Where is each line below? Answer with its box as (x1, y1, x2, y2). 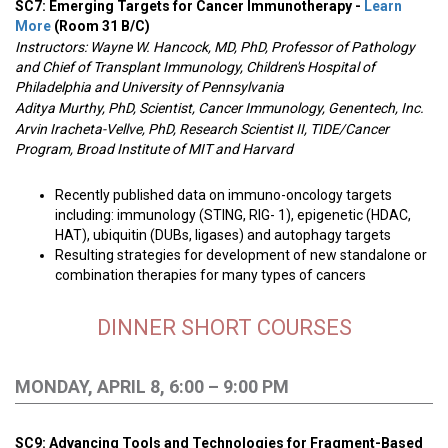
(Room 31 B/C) (51, 18, 153, 34)
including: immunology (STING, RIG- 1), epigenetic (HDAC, (55, 207, 411, 223)
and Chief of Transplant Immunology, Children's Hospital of (15, 59, 375, 75)
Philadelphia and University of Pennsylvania (15, 79, 284, 95)
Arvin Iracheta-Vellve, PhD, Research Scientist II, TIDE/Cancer (15, 121, 389, 137)
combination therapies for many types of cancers (55, 267, 366, 283)
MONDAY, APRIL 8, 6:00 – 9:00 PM (15, 376, 289, 397)
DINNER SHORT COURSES (96, 315, 352, 340)
